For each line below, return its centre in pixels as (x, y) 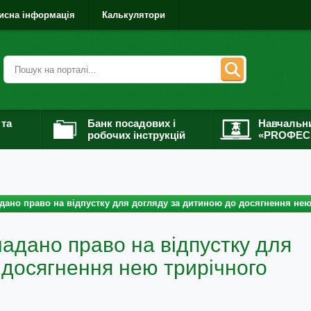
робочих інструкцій (136, 135)
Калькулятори (134, 15)
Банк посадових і (132, 123)
